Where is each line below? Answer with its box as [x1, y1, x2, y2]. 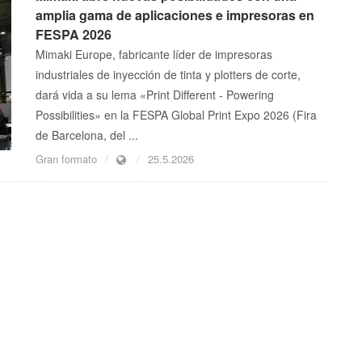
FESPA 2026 [36, 25, 112, 44]
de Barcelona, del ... [36, 127, 138, 144]
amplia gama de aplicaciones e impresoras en [36, 6, 314, 25]
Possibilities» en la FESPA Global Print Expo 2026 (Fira [36, 107, 317, 124]
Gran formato [36, 151, 97, 167]
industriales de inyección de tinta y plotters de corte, [36, 66, 301, 83]
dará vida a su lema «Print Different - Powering [36, 86, 274, 103]
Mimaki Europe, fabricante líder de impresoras [36, 46, 272, 63]
